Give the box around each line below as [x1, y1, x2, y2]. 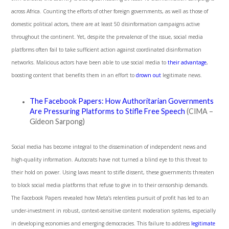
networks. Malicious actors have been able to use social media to [11, 59, 168, 66]
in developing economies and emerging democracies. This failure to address [11, 220, 192, 227]
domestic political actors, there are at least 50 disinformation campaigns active [11, 20, 200, 28]
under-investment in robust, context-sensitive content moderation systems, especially [11, 207, 216, 215]
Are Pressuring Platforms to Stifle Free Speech [30, 107, 186, 116]
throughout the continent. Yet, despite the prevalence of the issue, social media [11, 33, 203, 41]
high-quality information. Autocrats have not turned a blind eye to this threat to [11, 156, 208, 164]
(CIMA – [185, 107, 214, 116]
